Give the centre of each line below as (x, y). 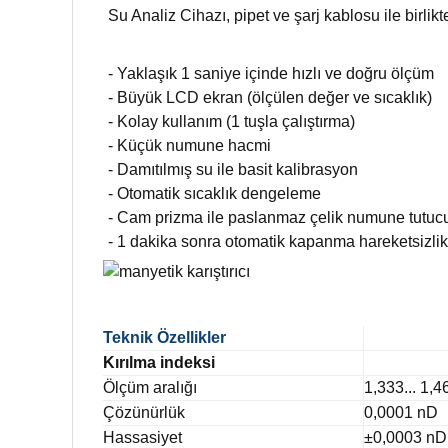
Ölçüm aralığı (154, 387)
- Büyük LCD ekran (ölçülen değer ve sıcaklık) (270, 97)
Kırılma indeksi (159, 362)
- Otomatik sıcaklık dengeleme (214, 193)
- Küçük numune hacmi (189, 145)
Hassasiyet (146, 437)
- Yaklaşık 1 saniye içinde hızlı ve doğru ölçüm (271, 73)
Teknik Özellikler (164, 337)
